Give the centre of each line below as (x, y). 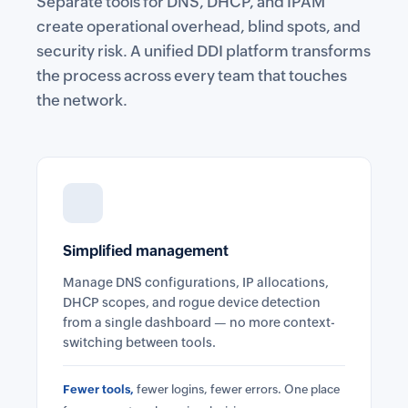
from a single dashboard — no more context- (199, 322)
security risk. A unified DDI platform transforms (204, 51)
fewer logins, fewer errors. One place (237, 389)
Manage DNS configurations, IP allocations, (196, 282)
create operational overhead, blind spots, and (199, 26)
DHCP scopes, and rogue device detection (192, 302)
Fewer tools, (98, 389)
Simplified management (146, 251)
